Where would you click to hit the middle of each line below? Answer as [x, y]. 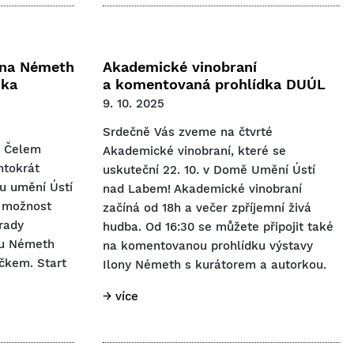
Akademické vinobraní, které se [194, 151]
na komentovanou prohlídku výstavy [208, 245]
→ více [121, 296]
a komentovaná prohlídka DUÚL [214, 84]
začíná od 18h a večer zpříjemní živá [207, 207]
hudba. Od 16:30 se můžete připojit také [218, 226]
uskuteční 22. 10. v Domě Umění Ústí [209, 169]
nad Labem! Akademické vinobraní [202, 188]
